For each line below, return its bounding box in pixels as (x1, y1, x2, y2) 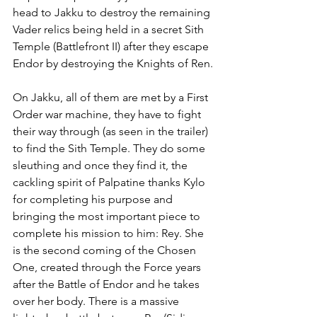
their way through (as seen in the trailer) (13, 124, 211, 138)
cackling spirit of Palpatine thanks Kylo (13, 175, 208, 189)
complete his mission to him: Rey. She (13, 226, 207, 240)
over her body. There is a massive (13, 294, 182, 308)
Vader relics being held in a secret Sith (13, 22, 207, 36)
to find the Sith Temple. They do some (13, 141, 208, 155)
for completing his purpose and (13, 192, 175, 206)
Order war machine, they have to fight (13, 107, 204, 121)
